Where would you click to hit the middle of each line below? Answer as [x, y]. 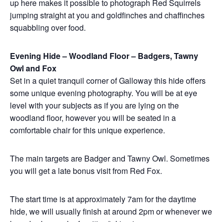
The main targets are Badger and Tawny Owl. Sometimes [110, 158]
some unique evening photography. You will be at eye [104, 93]
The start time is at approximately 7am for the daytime [103, 199]
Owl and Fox [33, 68]
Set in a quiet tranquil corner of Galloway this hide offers [108, 81]
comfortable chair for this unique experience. [87, 130]
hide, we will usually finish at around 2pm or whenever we [111, 211]
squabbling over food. [48, 28]
